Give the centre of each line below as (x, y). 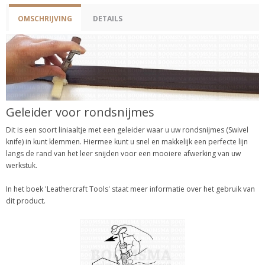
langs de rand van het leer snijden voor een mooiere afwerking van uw (123, 153)
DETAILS (108, 19)
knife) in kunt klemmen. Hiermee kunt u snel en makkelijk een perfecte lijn (127, 141)
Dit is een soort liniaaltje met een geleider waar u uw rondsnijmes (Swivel (127, 130)
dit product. (26, 201)
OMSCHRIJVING (45, 19)
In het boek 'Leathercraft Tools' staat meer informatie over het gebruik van (130, 189)
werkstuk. (22, 165)
